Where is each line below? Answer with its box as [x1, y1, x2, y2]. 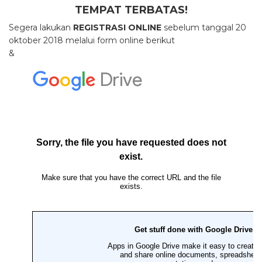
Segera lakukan [9, 22, 73, 33]
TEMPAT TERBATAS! [74, 4, 188, 17]
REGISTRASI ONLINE [73, 22, 161, 33]
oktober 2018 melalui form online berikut [9, 35, 175, 46]
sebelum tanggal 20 [161, 22, 246, 33]
